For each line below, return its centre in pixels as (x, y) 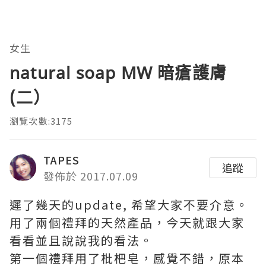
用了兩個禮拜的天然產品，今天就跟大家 (127, 222)
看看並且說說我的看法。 (81, 240)
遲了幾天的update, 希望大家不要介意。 (129, 204)
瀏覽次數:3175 (41, 121)
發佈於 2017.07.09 (91, 175)
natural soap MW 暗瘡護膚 (118, 72)
